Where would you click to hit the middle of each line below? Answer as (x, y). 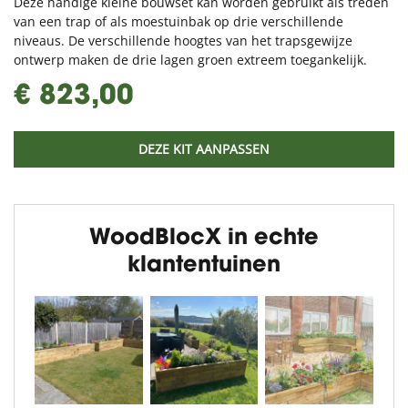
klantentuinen (204, 266)
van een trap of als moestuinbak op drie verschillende (178, 21)
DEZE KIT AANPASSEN (204, 149)
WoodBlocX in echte (204, 239)
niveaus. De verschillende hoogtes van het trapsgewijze (183, 41)
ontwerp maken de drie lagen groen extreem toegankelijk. (190, 60)
